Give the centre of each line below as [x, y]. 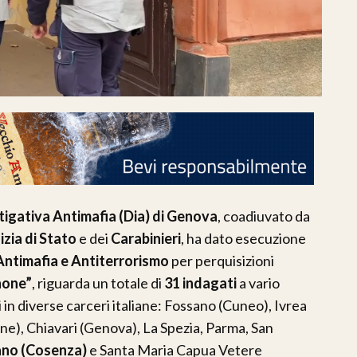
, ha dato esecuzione [243, 238]
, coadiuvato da [264, 216]
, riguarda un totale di [98, 282]
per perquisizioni [222, 260]
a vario [258, 282]
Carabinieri [146, 238]
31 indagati [200, 282]
